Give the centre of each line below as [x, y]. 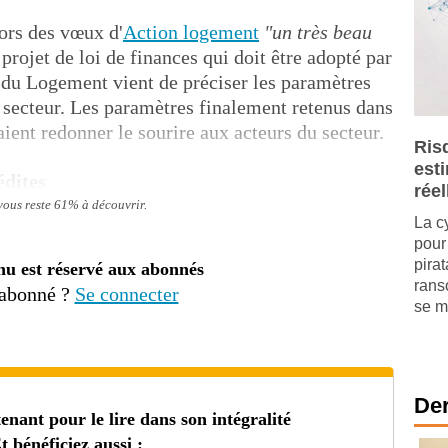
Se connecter [126, 294]
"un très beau [318, 32]
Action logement [191, 32]
